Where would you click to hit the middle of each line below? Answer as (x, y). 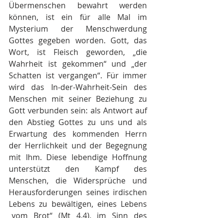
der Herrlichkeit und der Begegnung (78, 145)
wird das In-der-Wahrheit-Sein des (78, 87)
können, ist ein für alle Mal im (78, 17)
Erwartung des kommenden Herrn (78, 134)
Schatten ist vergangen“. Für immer (78, 75)
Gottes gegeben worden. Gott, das (78, 40)
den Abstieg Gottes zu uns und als (78, 122)
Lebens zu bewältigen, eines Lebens (78, 204)
